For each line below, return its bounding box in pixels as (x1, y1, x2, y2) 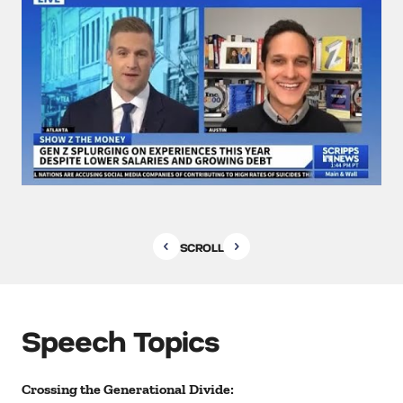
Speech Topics (22, 321, 220, 360)
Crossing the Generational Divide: (22, 381, 234, 399)
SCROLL (179, 238, 224, 255)
